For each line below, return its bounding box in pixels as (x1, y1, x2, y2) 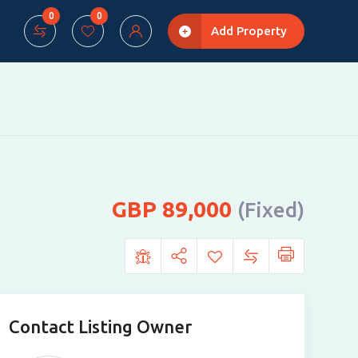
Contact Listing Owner (8, 316, 192, 336)
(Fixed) (237, 198, 304, 221)
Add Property (211, 24, 287, 38)
